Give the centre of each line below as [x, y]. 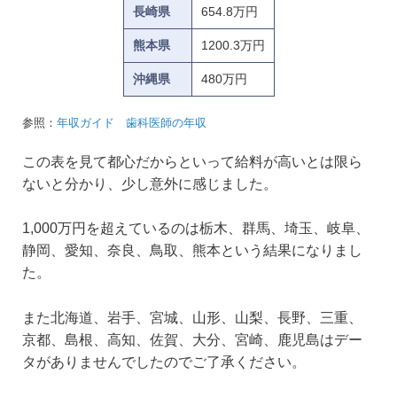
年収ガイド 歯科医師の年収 [132, 122]
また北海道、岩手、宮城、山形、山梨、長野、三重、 [192, 317]
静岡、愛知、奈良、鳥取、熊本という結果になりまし [192, 251]
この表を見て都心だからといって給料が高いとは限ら [192, 161]
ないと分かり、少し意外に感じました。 [150, 183]
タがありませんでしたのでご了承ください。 [164, 362]
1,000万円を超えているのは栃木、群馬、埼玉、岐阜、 [196, 229]
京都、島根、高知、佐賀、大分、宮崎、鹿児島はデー [192, 339]
